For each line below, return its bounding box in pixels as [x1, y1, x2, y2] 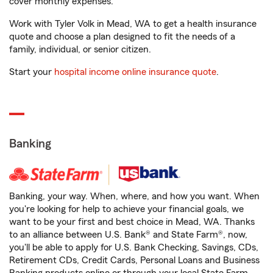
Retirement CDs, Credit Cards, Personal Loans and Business [9, 255, 260, 265]
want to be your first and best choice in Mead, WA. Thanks [9, 217, 255, 227]
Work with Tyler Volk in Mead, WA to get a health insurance [9, 19, 257, 29]
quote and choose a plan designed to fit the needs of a [9, 32, 235, 41]
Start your [9, 67, 54, 77]
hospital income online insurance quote [54, 67, 216, 77]
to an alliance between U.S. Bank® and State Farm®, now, [9, 230, 247, 239]
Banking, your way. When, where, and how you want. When [9, 191, 260, 201]
